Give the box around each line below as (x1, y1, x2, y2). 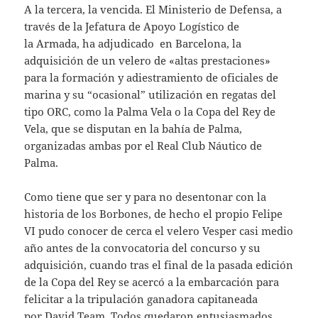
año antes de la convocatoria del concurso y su (24, 241, 261, 256)
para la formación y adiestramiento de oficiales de (24, 70, 279, 85)
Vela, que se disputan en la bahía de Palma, (24, 121, 243, 136)
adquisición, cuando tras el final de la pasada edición (24, 258, 294, 273)
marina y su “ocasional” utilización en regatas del (24, 87, 277, 102)
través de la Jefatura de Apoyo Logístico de (24, 19, 240, 34)
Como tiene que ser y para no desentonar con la (24, 190, 267, 204)
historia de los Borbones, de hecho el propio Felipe (24, 207, 283, 221)
